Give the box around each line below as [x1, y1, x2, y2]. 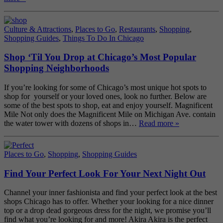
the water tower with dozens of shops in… [4, 119, 139, 127]
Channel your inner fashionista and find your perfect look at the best [4, 188, 217, 197]
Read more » [139, 119, 179, 127]
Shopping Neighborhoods [4, 63, 109, 74]
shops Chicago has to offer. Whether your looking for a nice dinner [4, 197, 214, 206]
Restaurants [119, 24, 155, 33]
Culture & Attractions [4, 24, 71, 33]
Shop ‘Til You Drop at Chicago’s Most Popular [4, 52, 196, 63]
